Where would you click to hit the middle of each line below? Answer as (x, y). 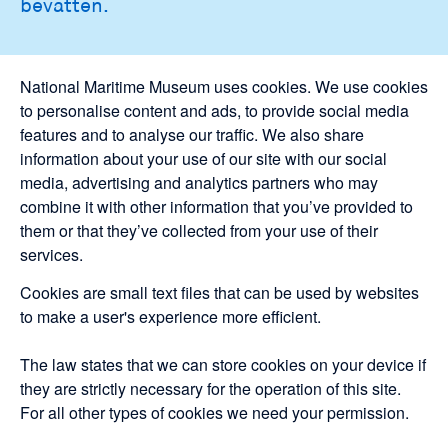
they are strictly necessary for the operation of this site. (210, 388)
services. (51, 254)
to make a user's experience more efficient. (170, 316)
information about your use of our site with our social (203, 158)
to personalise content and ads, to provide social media (214, 110)
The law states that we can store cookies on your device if (223, 364)
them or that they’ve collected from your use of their (199, 230)
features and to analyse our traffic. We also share (192, 134)
